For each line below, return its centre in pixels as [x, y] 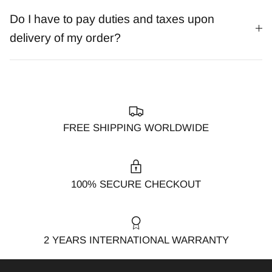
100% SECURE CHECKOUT [136, 184]
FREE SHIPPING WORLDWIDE [136, 128]
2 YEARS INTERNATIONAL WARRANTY [136, 240]
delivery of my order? [65, 37]
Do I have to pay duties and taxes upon [112, 19]
